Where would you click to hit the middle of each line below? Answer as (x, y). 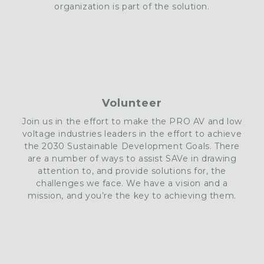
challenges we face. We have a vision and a (132, 183)
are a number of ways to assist (97, 158)
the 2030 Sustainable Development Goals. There (132, 146)
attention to (65, 171)
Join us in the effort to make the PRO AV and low (132, 121)
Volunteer (132, 103)
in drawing (212, 158)
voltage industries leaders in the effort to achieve (132, 133)
